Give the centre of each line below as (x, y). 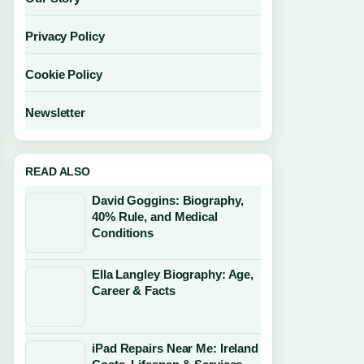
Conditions (123, 233)
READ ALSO (58, 171)
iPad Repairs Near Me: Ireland (175, 348)
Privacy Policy (65, 36)
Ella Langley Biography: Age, (173, 274)
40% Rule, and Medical (155, 217)
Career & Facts (134, 290)
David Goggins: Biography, (168, 200)
